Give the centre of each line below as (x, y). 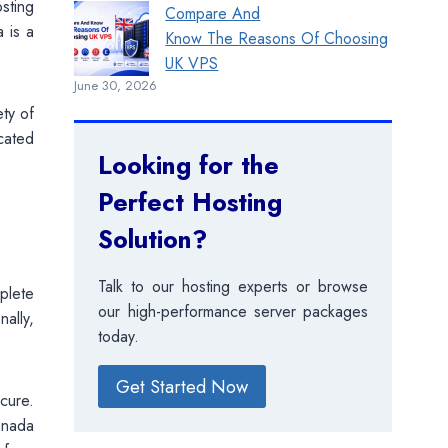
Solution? (153, 239)
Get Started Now (182, 386)
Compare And (213, 14)
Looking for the (189, 165)
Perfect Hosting (190, 202)
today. (119, 337)
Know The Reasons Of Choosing (277, 39)
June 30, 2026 (116, 86)
